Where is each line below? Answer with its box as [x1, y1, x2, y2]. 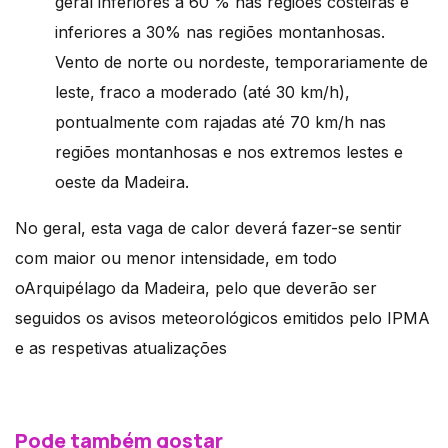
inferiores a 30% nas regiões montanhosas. [55, 22, 385, 43]
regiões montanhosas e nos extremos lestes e [55, 142, 403, 163]
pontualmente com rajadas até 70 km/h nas [55, 112, 386, 133]
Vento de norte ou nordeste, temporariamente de [55, 52, 428, 73]
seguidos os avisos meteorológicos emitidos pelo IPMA [15, 308, 430, 329]
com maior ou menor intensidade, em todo [15, 248, 337, 269]
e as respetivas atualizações [15, 338, 227, 359]
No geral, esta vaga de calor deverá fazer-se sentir [15, 218, 402, 239]
